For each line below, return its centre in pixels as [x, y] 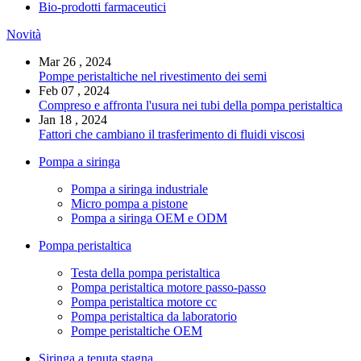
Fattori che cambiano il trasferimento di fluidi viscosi [172, 135]
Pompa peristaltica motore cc [144, 302]
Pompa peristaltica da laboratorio [154, 317]
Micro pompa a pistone [129, 204]
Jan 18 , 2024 [73, 120]
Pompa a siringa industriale [139, 189]
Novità [24, 35]
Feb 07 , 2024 [74, 91]
